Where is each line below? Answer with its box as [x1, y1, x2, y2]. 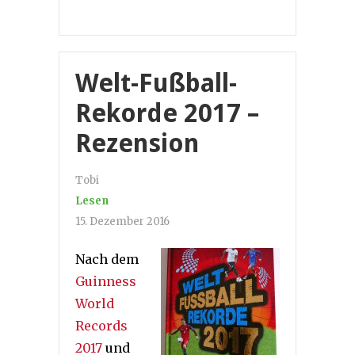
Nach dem [75, 250, 139, 267]
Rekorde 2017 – [75, 97, 259, 128]
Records [75, 317, 128, 334]
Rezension [75, 128, 199, 158]
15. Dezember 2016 [75, 214, 170, 228]
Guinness [75, 273, 136, 289]
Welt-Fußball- [75, 67, 237, 98]
